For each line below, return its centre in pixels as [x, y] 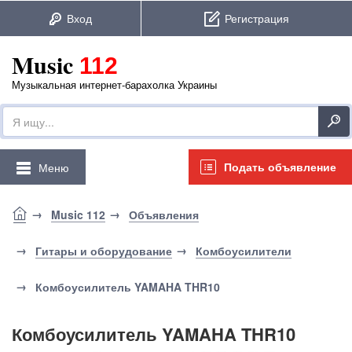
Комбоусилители [244, 251]
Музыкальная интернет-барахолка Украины [114, 84]
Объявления [164, 214]
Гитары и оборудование [104, 251]
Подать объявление [280, 167]
